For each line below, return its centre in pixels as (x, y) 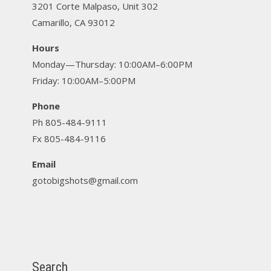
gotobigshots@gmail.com (85, 180)
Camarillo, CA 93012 (73, 22)
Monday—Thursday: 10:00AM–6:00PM (112, 64)
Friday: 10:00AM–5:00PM (83, 80)
